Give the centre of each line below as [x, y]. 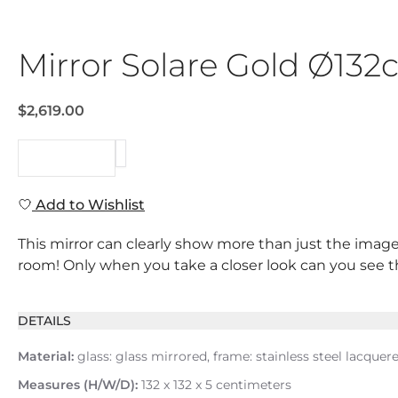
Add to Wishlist [88, 205]
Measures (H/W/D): [78, 385]
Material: [46, 356]
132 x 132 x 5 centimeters [215, 385]
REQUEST [67, 158]
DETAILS [44, 321]
